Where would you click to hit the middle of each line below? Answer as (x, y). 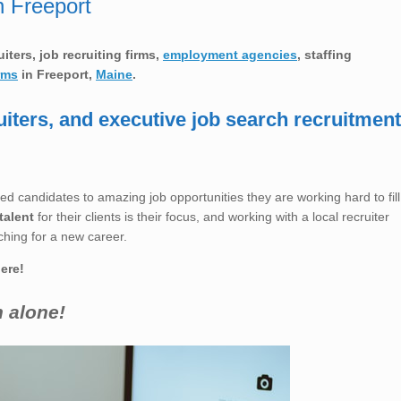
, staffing (324, 54)
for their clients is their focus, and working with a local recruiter (212, 216)
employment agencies (230, 54)
